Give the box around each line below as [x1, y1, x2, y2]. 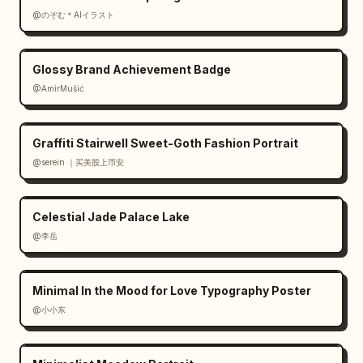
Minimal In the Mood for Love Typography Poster [32, 284, 311, 297]
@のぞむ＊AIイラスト [32, 10, 114, 19]
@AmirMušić [32, 83, 84, 93]
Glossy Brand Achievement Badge [32, 62, 231, 76]
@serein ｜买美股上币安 [32, 157, 124, 167]
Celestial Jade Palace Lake [32, 210, 190, 224]
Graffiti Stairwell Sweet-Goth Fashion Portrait [32, 136, 298, 150]
